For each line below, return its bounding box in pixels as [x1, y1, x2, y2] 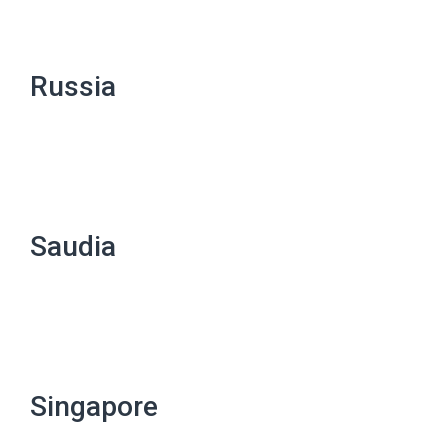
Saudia [30, 230, 116, 263]
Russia [30, 70, 116, 103]
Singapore [30, 390, 158, 423]
